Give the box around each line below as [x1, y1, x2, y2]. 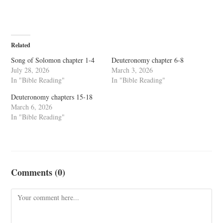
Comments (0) [11, 166, 66, 179]
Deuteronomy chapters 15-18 [11, 92, 93, 102]
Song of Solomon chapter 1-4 [11, 55, 95, 65]
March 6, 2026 [11, 102, 53, 111]
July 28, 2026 [11, 65, 50, 75]
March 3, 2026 [111, 65, 153, 75]
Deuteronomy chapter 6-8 [111, 55, 184, 65]
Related [11, 41, 31, 49]
